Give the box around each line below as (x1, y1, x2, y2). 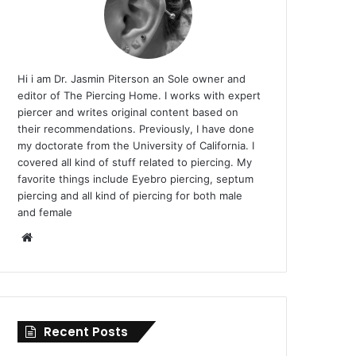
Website (32, 229, 78, 244)
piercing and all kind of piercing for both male (17, 189, 243, 202)
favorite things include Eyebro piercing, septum (17, 172, 254, 185)
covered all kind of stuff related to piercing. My (17, 156, 253, 168)
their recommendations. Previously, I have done (17, 122, 255, 135)
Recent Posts (44, 323, 129, 340)
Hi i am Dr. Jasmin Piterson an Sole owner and (17, 72, 246, 85)
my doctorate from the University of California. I (17, 139, 255, 152)
